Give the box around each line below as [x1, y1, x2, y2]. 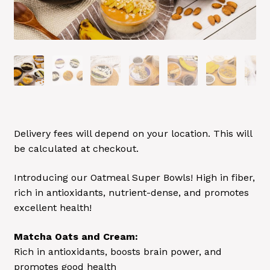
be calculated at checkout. [13, 143, 139, 155]
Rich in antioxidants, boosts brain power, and [13, 245, 222, 257]
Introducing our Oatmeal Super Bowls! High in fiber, [13, 172, 255, 184]
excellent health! [13, 202, 92, 214]
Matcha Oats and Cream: [13, 230, 138, 242]
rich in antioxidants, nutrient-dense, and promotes [13, 187, 249, 199]
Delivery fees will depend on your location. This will [13, 128, 252, 140]
